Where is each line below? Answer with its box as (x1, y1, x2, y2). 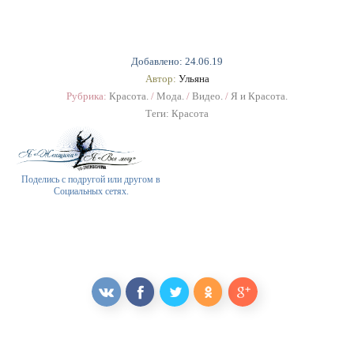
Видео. (192, 90, 223, 102)
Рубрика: (66, 90, 109, 102)
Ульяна (178, 73, 209, 85)
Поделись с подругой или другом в (21, 174, 160, 185)
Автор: (145, 73, 179, 85)
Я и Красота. (231, 90, 288, 102)
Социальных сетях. (53, 186, 129, 197)
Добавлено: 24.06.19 (131, 55, 223, 67)
